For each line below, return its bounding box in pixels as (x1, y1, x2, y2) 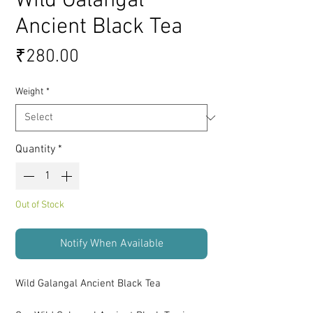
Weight (15, 86, 43, 99)
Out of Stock (15, 199, 64, 212)
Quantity (15, 143, 55, 157)
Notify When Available (59, 237, 163, 252)
